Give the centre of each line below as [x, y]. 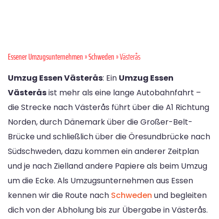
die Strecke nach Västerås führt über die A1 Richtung [109, 108]
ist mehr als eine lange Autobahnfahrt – [124, 93]
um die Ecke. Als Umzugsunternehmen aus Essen [100, 181]
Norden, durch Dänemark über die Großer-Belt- [100, 122]
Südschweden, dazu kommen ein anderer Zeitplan [103, 152]
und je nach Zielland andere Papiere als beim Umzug [108, 166]
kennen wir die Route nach [59, 196]
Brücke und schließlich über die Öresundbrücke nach [109, 137]
